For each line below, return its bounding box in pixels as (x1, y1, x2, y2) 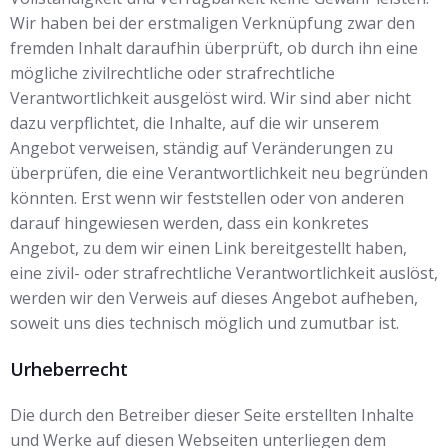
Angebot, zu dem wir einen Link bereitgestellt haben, (10, 237, 407, 259)
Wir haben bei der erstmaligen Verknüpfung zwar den (10, 12, 415, 34)
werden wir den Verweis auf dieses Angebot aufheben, (10, 287, 418, 309)
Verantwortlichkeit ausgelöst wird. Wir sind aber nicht (10, 87, 411, 109)
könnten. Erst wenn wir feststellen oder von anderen (10, 187, 404, 209)
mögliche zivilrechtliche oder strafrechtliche (10, 62, 335, 84)
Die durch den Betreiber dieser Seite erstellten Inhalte (10, 404, 414, 426)
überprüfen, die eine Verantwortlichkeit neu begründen (10, 162, 428, 184)
